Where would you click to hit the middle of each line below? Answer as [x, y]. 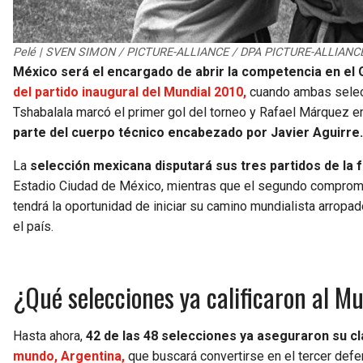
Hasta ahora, [49, 335]
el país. [33, 226]
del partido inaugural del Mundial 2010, [130, 92]
